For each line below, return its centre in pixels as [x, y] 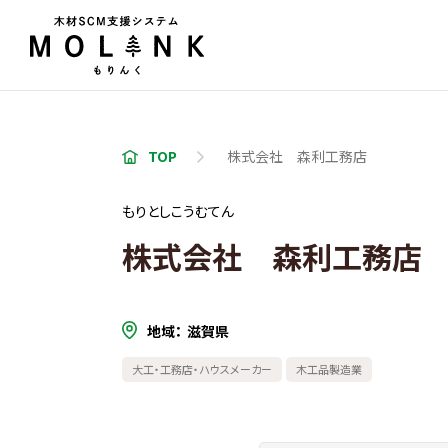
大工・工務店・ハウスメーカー [202, 369]
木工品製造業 [329, 369]
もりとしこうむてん [178, 211]
